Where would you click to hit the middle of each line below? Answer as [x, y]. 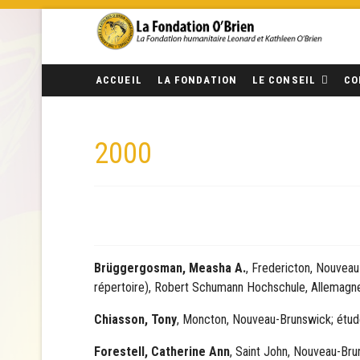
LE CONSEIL [284, 80]
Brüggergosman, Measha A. [170, 268]
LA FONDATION [197, 80]
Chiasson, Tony [135, 319]
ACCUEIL [119, 80]
